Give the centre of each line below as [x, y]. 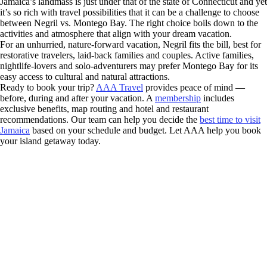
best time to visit [230, 119]
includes [218, 98]
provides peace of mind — [194, 87]
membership [178, 98]
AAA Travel [119, 87]
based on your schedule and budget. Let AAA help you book [145, 130]
